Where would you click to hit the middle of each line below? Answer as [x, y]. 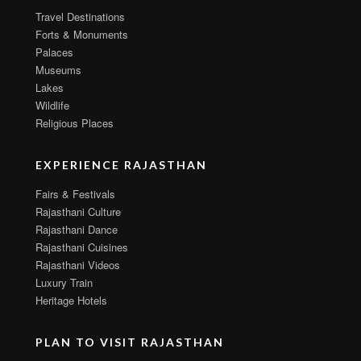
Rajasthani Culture [78, 212]
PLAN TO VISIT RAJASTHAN [130, 342]
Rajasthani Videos [78, 265]
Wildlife [52, 106]
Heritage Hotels [71, 301]
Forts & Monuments [82, 35]
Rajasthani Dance [77, 230]
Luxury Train [64, 283]
